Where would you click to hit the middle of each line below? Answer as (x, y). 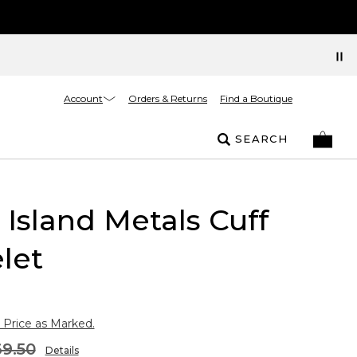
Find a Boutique (256, 98)
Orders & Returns (168, 98)
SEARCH (261, 139)
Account (83, 98)
